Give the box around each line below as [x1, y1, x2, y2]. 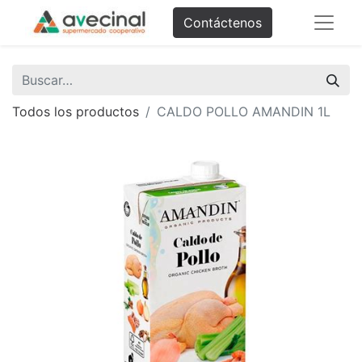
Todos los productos [12, 103, 139, 120]
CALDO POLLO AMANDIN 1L [157, 103, 330, 120]
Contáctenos [183, 15, 263, 31]
